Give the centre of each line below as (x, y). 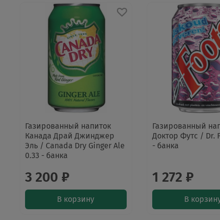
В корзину (76, 199)
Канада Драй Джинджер (70, 136)
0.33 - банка (46, 156)
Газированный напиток (68, 126)
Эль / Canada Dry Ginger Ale (75, 146)
